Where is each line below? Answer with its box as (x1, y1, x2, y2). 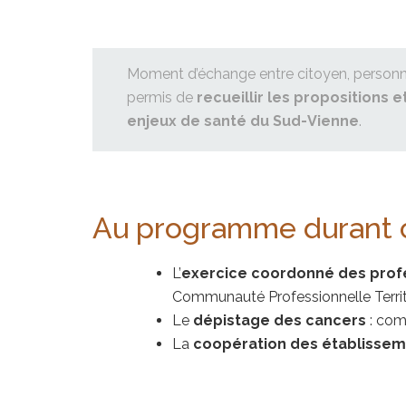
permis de (127, 89, 197, 107)
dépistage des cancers (189, 312, 366, 330)
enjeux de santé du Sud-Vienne (127, 112, 359, 130)
